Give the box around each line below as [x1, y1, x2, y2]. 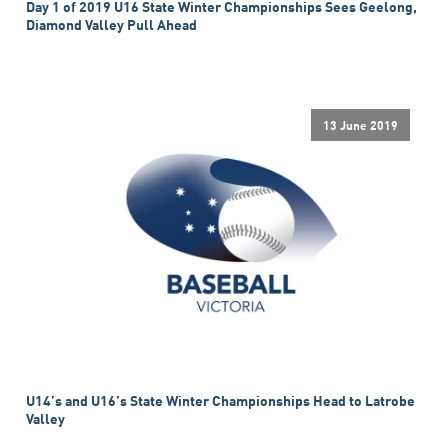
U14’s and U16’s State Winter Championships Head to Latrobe [26, 389, 415, 410]
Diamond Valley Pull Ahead [26, 14, 197, 35]
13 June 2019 [323, 115, 398, 134]
